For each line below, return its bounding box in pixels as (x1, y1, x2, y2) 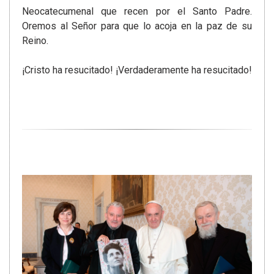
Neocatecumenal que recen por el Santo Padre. (22, 6, 252, 17)
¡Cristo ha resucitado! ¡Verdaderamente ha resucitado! (22, 64, 252, 76)
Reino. (22, 35, 48, 46)
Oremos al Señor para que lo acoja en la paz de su (22, 20, 252, 32)
